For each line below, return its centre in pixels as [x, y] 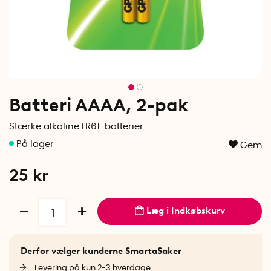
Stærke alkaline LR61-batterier [76, 127]
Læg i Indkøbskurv [185, 211]
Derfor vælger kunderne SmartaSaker [101, 251]
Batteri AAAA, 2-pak [99, 105]
